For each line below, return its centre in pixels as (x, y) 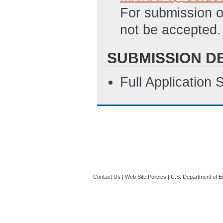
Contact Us (107, 176)
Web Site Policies (146, 176)
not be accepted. (170, 30)
